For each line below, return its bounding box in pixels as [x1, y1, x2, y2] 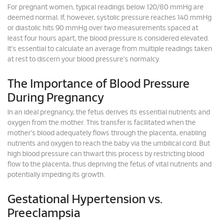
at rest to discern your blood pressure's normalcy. [7, 56, 160, 63]
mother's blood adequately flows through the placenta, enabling [7, 130, 206, 137]
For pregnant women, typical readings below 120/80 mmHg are [7, 4, 204, 11]
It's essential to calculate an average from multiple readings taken [7, 46, 212, 53]
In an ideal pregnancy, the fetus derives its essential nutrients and [7, 109, 210, 116]
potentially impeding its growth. [7, 171, 105, 178]
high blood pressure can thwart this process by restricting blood [7, 151, 204, 158]
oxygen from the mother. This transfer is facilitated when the [7, 119, 196, 126]
